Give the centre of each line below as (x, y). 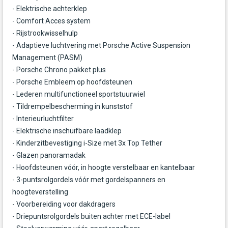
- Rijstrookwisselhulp (45, 33)
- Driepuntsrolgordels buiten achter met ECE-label (91, 217)
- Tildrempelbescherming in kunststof (73, 107)
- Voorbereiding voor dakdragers (64, 204)
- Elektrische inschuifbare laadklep (67, 131)
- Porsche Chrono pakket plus (59, 70)
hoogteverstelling (40, 192)
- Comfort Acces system (51, 21)
